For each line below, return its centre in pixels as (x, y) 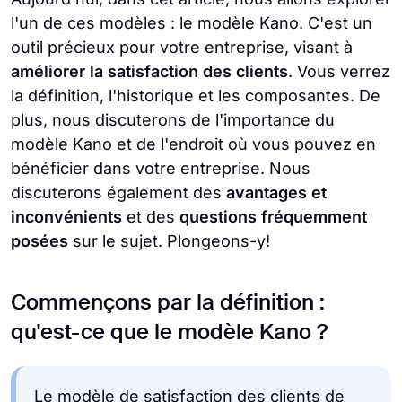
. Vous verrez (339, 71)
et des (151, 217)
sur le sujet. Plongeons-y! (169, 241)
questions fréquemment (273, 217)
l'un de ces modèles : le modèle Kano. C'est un (192, 23)
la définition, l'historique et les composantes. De (196, 96)
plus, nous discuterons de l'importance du (173, 120)
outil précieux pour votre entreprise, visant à (182, 47)
